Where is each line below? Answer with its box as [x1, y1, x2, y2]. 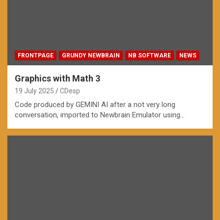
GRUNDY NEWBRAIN [62, 52, 120, 59]
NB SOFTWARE [128, 52, 171, 59]
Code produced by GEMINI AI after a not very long [15, 100, 175, 110]
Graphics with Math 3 [15, 73, 100, 84]
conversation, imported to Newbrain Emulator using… [15, 110, 185, 120]
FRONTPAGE [18, 52, 54, 59]
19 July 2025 [15, 87, 54, 95]
